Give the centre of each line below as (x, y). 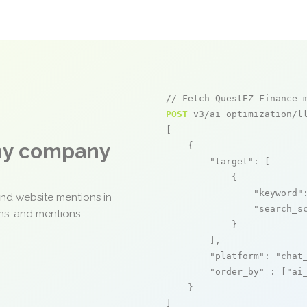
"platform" (237, 256)
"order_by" (237, 272)
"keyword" (278, 193)
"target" (232, 161)
